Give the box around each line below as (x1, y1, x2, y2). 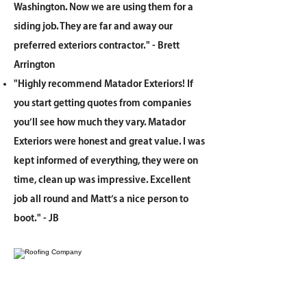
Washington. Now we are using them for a (14, 2, 193, 13)
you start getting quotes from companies (14, 98, 191, 109)
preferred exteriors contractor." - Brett (14, 40, 180, 51)
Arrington (14, 60, 55, 71)
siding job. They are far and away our (14, 21, 173, 32)
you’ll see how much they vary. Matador (14, 117, 186, 128)
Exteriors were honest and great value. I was (14, 136, 205, 147)
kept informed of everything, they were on (14, 156, 198, 167)
